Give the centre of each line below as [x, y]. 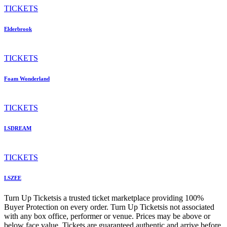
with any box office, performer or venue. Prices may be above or [107, 216]
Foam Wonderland [27, 79]
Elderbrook [18, 29]
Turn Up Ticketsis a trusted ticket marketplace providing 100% [104, 198]
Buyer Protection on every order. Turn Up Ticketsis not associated [109, 207]
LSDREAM [18, 128]
